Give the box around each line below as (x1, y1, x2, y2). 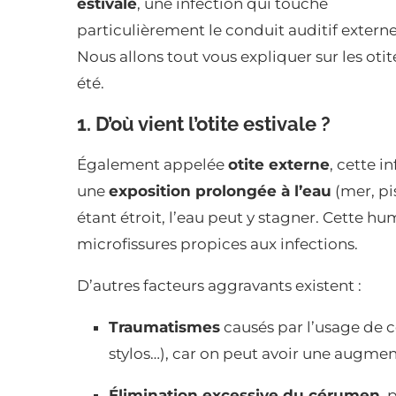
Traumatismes (109, 318, 220, 337)
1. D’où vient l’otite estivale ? (77, 112, 331, 136)
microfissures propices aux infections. (77, 235, 358, 254)
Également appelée (77, 156, 228, 174)
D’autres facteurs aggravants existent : (77, 277, 362, 295)
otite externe (228, 156, 330, 174)
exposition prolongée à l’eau (109, 182, 331, 201)
